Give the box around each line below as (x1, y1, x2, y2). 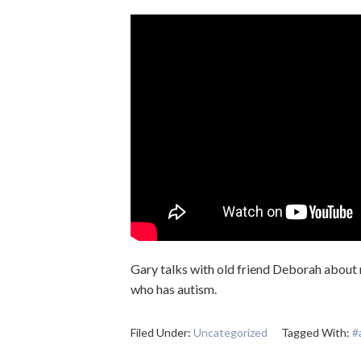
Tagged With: (281, 326, 352, 339)
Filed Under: (131, 326, 193, 339)
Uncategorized (193, 326, 268, 339)
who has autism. (131, 281, 217, 297)
